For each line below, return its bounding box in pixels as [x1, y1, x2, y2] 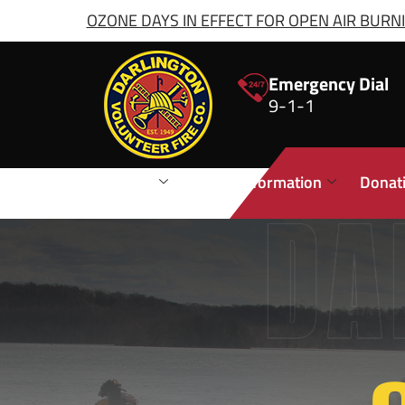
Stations [97, 170, 154, 194]
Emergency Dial [268, 70, 389, 98]
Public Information [192, 170, 322, 194]
